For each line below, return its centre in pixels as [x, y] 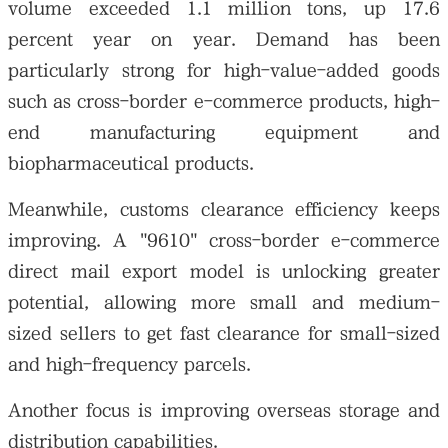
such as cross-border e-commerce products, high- [224, 102]
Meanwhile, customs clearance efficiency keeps [224, 210]
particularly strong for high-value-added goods [224, 71]
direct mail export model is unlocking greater [224, 272]
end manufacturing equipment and [224, 133]
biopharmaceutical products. [131, 164]
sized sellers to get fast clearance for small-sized [224, 334]
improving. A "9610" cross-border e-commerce [224, 241]
